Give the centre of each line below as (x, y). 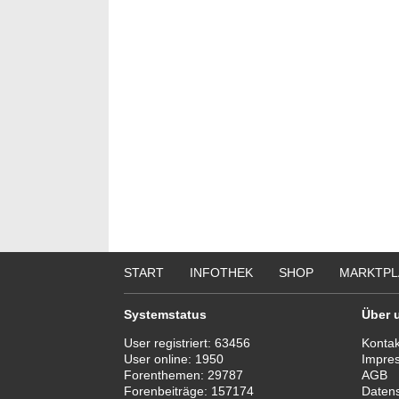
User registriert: (169, 343)
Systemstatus (165, 314)
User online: (159, 359)
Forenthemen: (166, 375)
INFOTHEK (221, 273)
